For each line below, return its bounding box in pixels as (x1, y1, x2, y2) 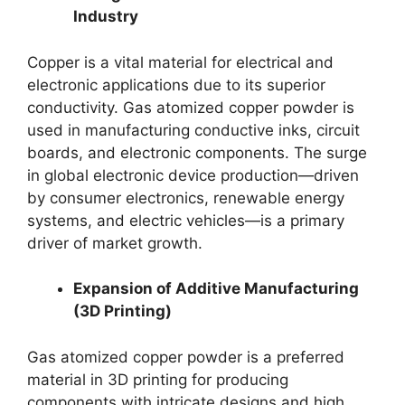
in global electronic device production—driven (27, 165, 359, 184)
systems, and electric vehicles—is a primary (27, 211, 344, 230)
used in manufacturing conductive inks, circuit (27, 120, 360, 139)
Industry (73, 7, 138, 25)
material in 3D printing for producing (27, 370, 288, 389)
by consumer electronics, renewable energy (27, 188, 344, 207)
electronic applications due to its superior (27, 75, 325, 94)
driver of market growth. (27, 233, 202, 252)
